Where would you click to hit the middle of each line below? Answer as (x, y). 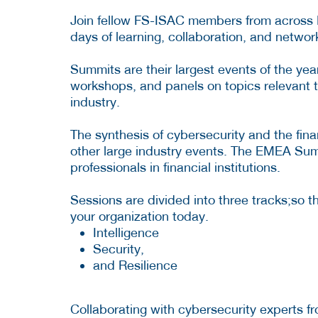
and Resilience (135, 265)
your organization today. (141, 216)
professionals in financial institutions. (177, 167)
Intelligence (126, 232)
